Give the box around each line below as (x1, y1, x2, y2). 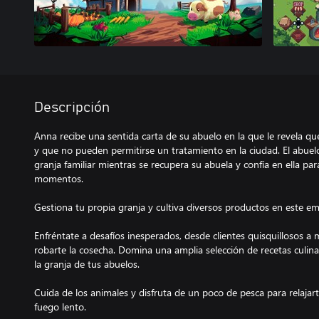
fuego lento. (34, 300, 86, 313)
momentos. (34, 172, 83, 185)
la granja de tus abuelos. (34, 257, 140, 271)
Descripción (34, 100, 110, 115)
